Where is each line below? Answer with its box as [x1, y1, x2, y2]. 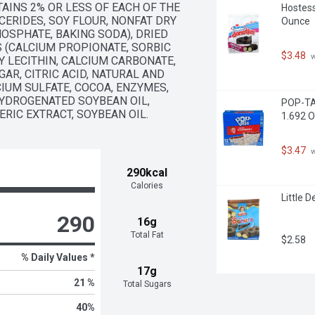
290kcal [127, 166, 168, 179]
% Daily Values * [20, 252, 95, 263]
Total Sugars [122, 279, 172, 289]
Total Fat [130, 230, 164, 240]
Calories [131, 181, 164, 191]
